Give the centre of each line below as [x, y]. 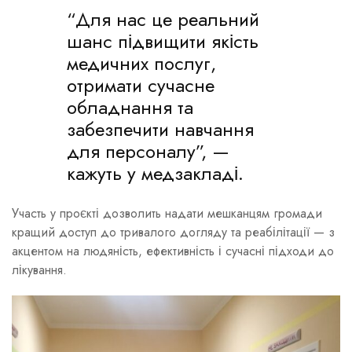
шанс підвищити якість [163, 41]
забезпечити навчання [160, 129]
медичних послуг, [141, 63]
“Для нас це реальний [163, 19]
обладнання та [130, 107]
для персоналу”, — [148, 151]
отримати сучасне [141, 85]
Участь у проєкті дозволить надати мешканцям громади [167, 214]
